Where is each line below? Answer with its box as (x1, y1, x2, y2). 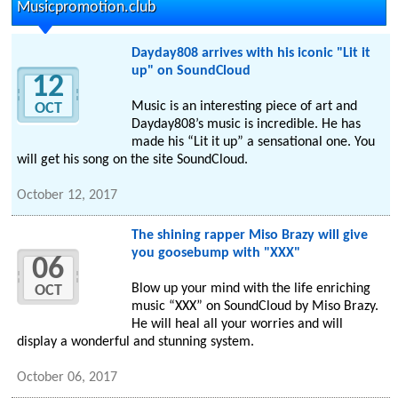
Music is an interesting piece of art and (131, 99, 357, 115)
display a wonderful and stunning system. (17, 335, 255, 350)
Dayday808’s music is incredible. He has (131, 117, 361, 132)
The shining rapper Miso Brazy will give (131, 228, 368, 243)
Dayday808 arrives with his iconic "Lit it (131, 46, 370, 61)
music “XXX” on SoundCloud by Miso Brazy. (131, 299, 378, 314)
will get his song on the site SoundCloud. (17, 153, 249, 168)
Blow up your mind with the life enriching (131, 282, 370, 297)
